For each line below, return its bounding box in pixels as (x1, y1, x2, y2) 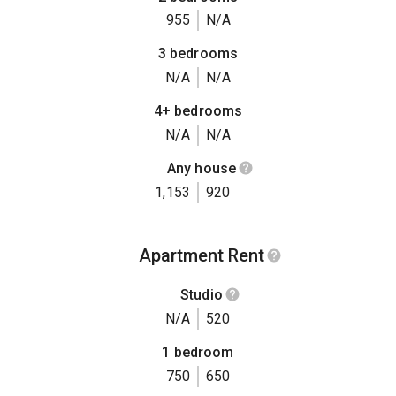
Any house (166, 159, 237, 177)
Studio (180, 286, 223, 303)
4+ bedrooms (153, 102, 243, 119)
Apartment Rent (139, 244, 264, 266)
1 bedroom (162, 344, 234, 362)
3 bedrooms (157, 45, 239, 63)
